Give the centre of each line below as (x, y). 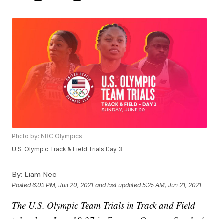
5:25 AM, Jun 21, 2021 (172, 185)
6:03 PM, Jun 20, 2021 (63, 185)
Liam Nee (40, 175)
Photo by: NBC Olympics (47, 136)
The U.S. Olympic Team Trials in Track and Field (104, 205)
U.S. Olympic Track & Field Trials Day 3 (67, 149)
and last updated (118, 185)
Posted (22, 185)
